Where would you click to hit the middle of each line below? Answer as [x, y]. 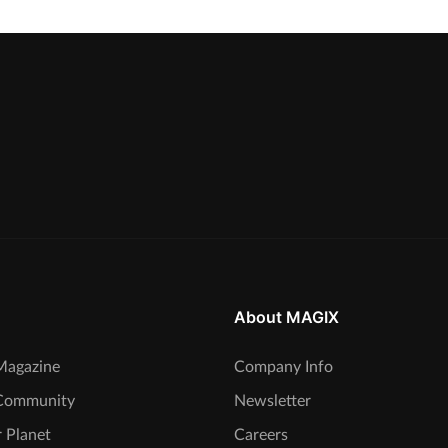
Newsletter [272, 400]
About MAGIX [286, 316]
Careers [261, 434]
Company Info [283, 366]
